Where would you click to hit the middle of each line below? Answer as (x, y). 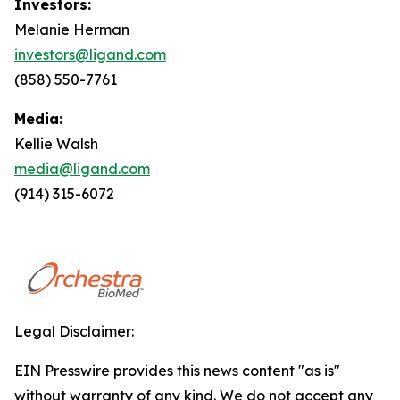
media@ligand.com (82, 169)
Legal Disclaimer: (74, 331)
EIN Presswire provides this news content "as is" (177, 371)
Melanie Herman (72, 29)
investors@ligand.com (90, 54)
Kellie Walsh (56, 144)
